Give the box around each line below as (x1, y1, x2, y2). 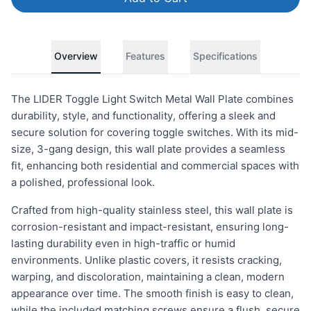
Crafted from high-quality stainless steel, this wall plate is (11, 203, 293, 217)
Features (125, 50, 165, 62)
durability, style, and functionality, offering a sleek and (11, 109, 276, 122)
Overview (53, 50, 98, 62)
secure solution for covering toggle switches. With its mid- (11, 126, 299, 139)
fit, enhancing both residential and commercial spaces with (11, 159, 299, 172)
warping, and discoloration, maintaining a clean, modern (11, 270, 285, 283)
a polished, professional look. (11, 176, 155, 189)
